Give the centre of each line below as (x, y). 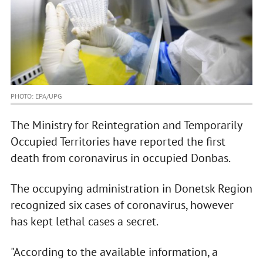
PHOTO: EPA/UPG (36, 96)
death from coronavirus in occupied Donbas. (120, 158)
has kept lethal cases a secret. (84, 222)
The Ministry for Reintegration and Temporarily (126, 125)
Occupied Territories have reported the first (118, 142)
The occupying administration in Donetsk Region (131, 189)
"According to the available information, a (114, 252)
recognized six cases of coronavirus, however (122, 205)
